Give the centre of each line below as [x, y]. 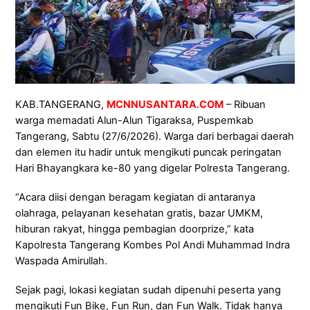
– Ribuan [245, 104]
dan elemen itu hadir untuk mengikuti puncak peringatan [149, 152]
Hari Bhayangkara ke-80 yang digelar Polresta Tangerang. [153, 168]
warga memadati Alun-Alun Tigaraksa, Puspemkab [135, 120]
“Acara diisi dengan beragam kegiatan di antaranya [136, 197]
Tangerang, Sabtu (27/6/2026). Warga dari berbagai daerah [155, 136]
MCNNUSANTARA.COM [165, 104]
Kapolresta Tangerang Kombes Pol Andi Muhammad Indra [153, 245]
